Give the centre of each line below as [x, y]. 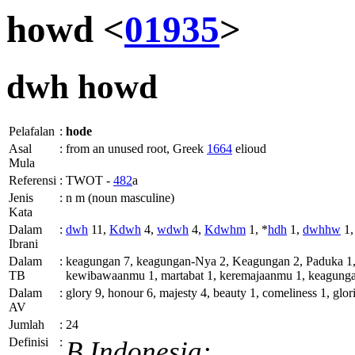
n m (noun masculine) [120, 198]
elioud [251, 149]
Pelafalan [32, 132]
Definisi [29, 342]
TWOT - [90, 181]
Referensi [32, 181]
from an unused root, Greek [136, 149]
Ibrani [23, 244]
